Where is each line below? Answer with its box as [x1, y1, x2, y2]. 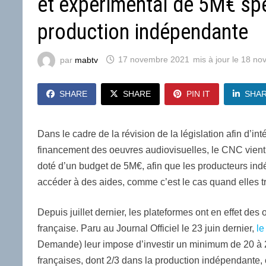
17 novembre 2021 [118, 55, 190, 65]
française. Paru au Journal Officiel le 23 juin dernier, [37, 223, 257, 233]
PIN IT [186, 88, 211, 99]
